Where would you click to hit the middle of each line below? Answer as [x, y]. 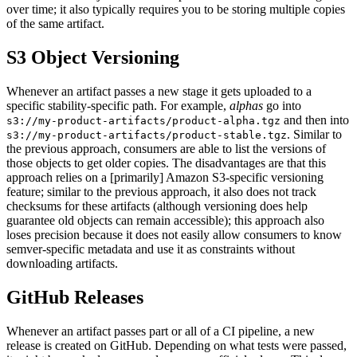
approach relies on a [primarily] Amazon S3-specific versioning [165, 178]
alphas [246, 106]
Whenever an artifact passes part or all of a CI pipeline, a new [161, 331]
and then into [315, 120]
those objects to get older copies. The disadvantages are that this [166, 163]
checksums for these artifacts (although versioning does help [157, 206]
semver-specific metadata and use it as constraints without [151, 249]
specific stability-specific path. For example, [118, 106]
